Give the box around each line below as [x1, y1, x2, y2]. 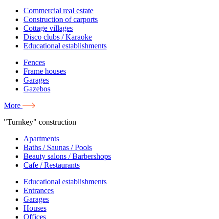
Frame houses [23, 66, 66, 75]
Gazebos [23, 84, 50, 93]
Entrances [23, 186, 54, 195]
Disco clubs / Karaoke [23, 32, 92, 41]
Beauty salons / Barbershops [23, 152, 111, 160]
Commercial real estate [23, 6, 93, 15]
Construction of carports [23, 15, 98, 23]
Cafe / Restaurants [23, 160, 80, 169]
